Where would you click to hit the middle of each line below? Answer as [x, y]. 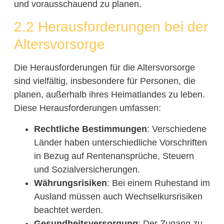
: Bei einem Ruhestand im [158, 183]
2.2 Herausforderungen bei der [111, 27]
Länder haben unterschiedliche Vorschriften [120, 142]
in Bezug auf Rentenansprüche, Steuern [114, 156]
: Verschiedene [176, 129]
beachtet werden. [68, 210]
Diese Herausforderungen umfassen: [87, 108]
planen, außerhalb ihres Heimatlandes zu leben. [109, 95]
